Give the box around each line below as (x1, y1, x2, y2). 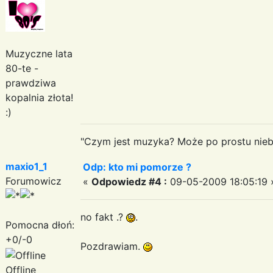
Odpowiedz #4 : (91, 175, 167, 188)
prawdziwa (5, 76, 56, 89)
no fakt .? (80, 210, 126, 223)
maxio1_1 (5, 160, 48, 172)
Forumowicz (5, 174, 62, 187)
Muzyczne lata (5, 47, 73, 60)
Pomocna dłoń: (5, 218, 74, 231)
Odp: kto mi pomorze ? (83, 160, 191, 173)
